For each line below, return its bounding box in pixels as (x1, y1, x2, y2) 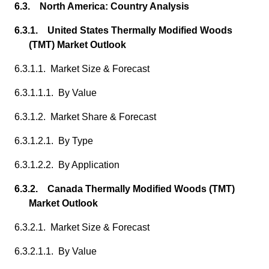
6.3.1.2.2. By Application (14, 160, 119, 170)
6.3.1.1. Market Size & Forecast (14, 64, 150, 74)
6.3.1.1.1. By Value (14, 88, 97, 98)
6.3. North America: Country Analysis (14, 1, 189, 11)
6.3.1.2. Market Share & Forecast (14, 112, 156, 122)
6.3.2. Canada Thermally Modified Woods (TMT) (14, 184, 235, 194)
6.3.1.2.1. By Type (14, 136, 93, 146)
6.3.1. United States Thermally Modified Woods (14, 25, 232, 35)
